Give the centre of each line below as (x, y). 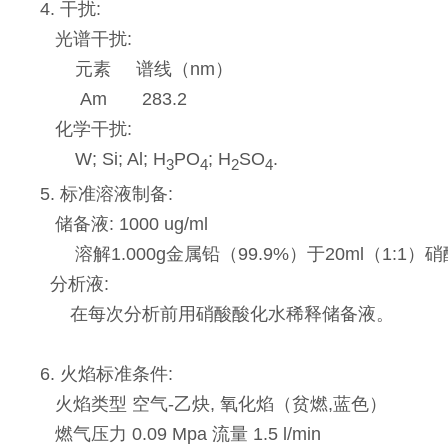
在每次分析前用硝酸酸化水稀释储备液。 (217, 314)
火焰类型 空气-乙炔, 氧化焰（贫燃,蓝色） (214, 404)
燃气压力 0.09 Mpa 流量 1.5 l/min (181, 434)
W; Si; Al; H (103, 158)
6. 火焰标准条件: (107, 374)
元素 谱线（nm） (137, 68)
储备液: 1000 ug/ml (124, 224)
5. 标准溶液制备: (107, 194)
